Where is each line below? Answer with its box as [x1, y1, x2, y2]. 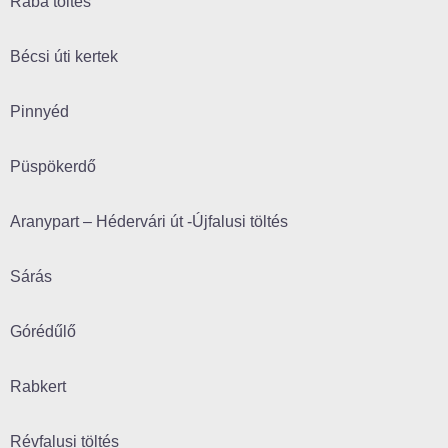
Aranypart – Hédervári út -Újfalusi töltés [10, 213, 288, 231]
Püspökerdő [10, 158, 96, 176]
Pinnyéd [10, 103, 69, 121]
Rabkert [10, 378, 66, 396]
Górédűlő [10, 323, 76, 341]
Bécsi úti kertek [10, 48, 118, 66]
